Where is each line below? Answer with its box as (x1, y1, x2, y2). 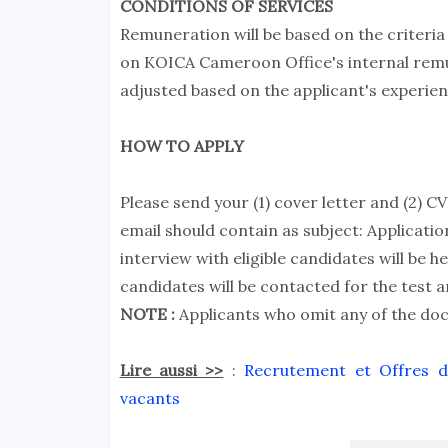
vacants (119, 388, 180, 409)
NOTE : (119, 304, 179, 325)
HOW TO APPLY (119, 136, 244, 157)
